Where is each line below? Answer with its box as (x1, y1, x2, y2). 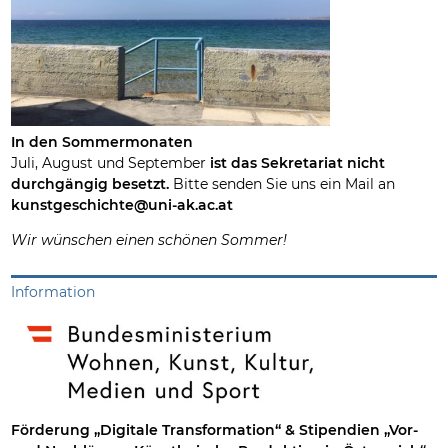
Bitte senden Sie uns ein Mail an (173, 175, 396, 194)
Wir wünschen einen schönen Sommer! (11, 231, 288, 250)
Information (11, 283, 96, 302)
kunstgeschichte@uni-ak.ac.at (11, 196, 234, 215)
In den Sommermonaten (11, 133, 194, 152)
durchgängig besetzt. (11, 175, 174, 194)
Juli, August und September (11, 154, 211, 173)
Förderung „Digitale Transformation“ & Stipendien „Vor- (11, 421, 419, 440)
